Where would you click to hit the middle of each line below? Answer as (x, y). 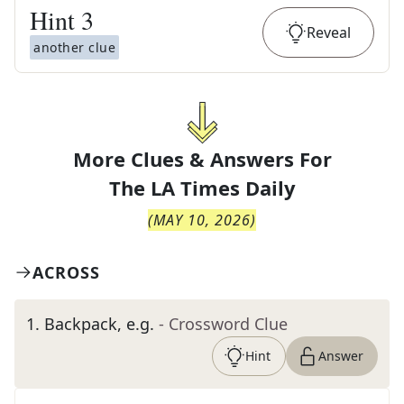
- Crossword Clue (223, 324)
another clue (74, 47)
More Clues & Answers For (202, 159)
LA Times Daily (223, 188)
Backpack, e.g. (99, 324)
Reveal (329, 32)
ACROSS (66, 272)
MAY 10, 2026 (202, 220)
